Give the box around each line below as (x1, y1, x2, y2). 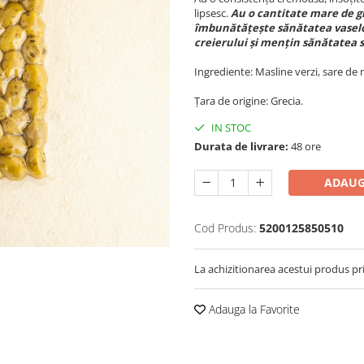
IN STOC (209, 119, 251, 135)
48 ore (288, 138, 321, 154)
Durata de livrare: (194, 138, 288, 154)
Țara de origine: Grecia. (194, 93, 303, 108)
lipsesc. (194, 5, 231, 20)
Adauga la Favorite (206, 301, 300, 317)
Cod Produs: (194, 219, 256, 236)
